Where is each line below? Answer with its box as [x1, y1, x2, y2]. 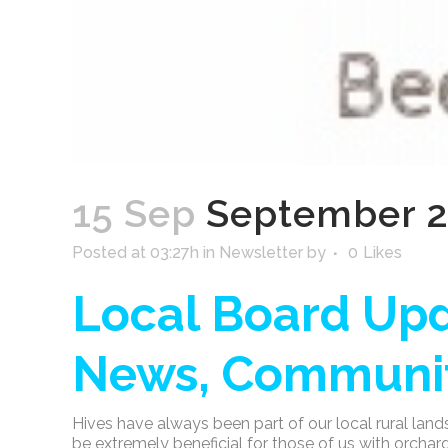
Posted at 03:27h [72, 242, 199, 262]
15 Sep [72, 190, 196, 236]
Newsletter [219, 242, 303, 262]
